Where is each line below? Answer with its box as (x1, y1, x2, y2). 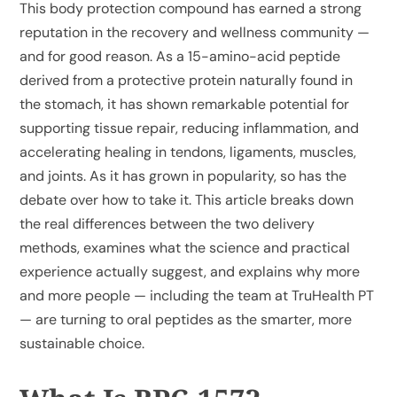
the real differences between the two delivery (19, 214, 315, 233)
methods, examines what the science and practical (19, 238, 351, 257)
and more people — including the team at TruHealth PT (19, 286, 375, 305)
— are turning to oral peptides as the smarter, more (19, 310, 353, 329)
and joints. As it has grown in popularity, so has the (19, 167, 347, 185)
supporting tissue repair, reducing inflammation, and (19, 119, 360, 137)
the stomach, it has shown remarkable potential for (19, 95, 350, 113)
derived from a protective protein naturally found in (19, 71, 354, 90)
